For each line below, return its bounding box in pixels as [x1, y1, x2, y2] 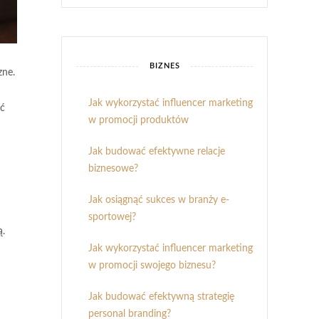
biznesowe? [88, 164, 138, 174]
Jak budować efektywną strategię [88, 292, 234, 302]
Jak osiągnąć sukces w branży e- [88, 195, 229, 205]
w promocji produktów [88, 115, 189, 125]
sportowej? [88, 212, 136, 222]
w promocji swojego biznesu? [88, 261, 216, 271]
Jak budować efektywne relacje [88, 147, 225, 157]
